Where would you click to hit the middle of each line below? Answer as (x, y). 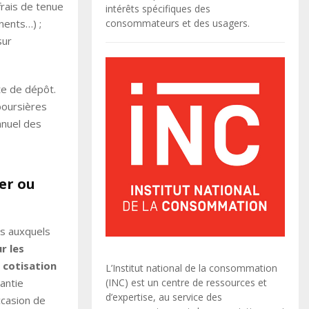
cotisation (30, 265)
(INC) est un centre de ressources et (186, 282)
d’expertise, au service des (164, 297)
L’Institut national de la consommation (191, 268)
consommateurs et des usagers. (178, 23)
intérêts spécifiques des (158, 8)
